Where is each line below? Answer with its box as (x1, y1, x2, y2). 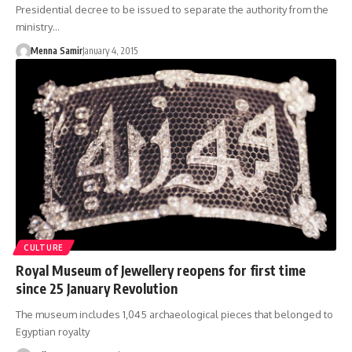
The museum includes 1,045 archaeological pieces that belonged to (16, 308, 333, 321)
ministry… (16, 20, 60, 33)
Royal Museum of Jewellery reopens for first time (16, 262, 306, 280)
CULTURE (24, 243, 64, 253)
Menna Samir (30, 44, 82, 57)
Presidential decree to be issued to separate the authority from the (16, 2, 328, 16)
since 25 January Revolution (16, 280, 178, 298)
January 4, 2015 (82, 44, 137, 57)
